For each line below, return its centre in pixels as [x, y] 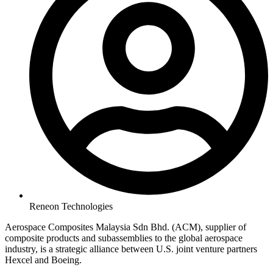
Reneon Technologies [71, 206]
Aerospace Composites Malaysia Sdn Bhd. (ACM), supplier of [126, 227]
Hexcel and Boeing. [43, 260]
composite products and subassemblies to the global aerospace [124, 238]
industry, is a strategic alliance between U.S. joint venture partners [131, 249]
